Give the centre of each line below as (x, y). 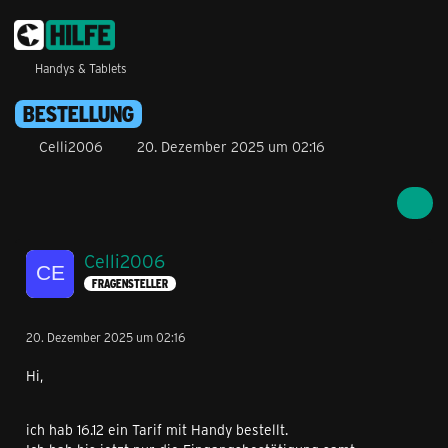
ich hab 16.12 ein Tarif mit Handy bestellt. (157, 429)
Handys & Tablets (81, 68)
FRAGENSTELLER (130, 284)
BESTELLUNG (78, 114)
